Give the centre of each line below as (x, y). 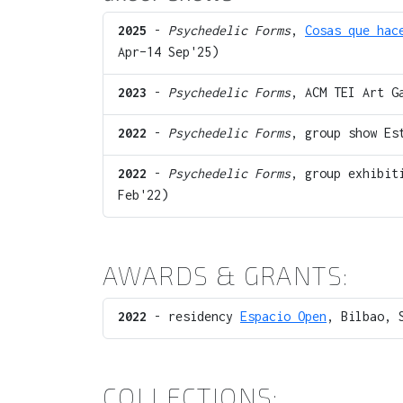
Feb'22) (143, 195)
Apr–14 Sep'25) (168, 52)
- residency (193, 316)
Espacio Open (283, 316)
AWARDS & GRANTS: (226, 275)
